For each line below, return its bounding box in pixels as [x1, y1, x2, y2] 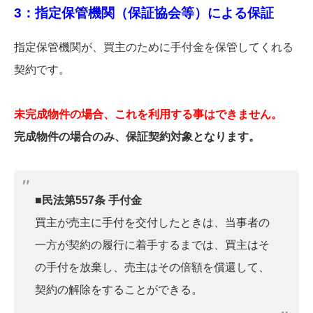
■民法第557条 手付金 [35, 194, 142, 206]
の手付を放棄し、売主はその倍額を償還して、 [35, 261, 270, 273]
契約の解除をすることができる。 [35, 283, 203, 296]
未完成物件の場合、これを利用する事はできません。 [14, 108, 282, 120]
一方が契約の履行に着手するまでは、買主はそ [35, 238, 270, 251]
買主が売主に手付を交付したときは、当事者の [35, 216, 270, 228]
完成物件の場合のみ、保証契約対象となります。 [14, 130, 260, 143]
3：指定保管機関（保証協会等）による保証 [14, 6, 274, 21]
